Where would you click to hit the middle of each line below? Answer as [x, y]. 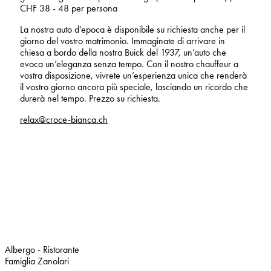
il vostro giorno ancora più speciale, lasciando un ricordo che [134, 87]
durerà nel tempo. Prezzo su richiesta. [90, 98]
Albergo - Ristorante [42, 249]
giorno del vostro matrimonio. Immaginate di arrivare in [122, 41]
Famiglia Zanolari [37, 261]
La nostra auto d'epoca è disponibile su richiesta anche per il [132, 29]
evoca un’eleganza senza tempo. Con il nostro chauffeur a [129, 64]
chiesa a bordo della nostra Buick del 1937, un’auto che [123, 52]
